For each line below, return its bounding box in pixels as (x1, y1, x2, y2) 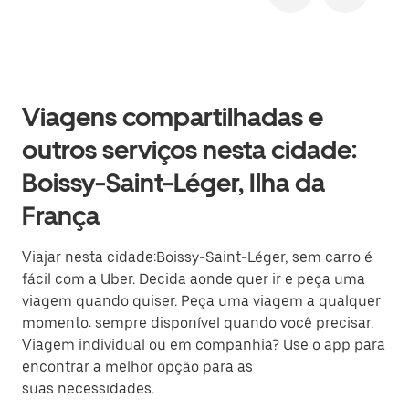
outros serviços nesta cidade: (22, 134, 357, 165)
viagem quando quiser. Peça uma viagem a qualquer (22, 292, 381, 309)
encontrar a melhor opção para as (22, 358, 253, 375)
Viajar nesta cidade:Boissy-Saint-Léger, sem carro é (22, 248, 372, 266)
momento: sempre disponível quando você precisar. (22, 314, 373, 331)
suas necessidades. (22, 380, 154, 397)
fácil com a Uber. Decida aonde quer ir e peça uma (22, 270, 365, 288)
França (22, 200, 100, 231)
